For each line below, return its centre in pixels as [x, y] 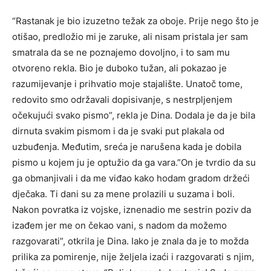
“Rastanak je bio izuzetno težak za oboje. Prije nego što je [135, 21]
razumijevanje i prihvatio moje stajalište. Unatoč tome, [127, 84]
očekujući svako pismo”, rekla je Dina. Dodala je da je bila [134, 116]
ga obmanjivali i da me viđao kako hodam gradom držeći [131, 178]
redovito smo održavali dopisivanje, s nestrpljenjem [122, 100]
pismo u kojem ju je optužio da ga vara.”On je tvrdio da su [134, 163]
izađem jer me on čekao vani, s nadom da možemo [119, 226]
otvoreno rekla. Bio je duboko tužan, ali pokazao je [119, 68]
